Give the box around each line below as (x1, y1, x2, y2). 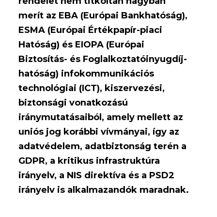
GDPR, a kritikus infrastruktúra (18, 155, 160, 166)
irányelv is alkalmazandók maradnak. (18, 184, 189, 195)
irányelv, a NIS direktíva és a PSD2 (18, 170, 175, 181)
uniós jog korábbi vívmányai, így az (18, 126, 180, 137)
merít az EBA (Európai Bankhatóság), (18, 10, 188, 21)
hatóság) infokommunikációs (18, 68, 155, 79)
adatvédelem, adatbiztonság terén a (18, 140, 187, 152)
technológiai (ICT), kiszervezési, (18, 82, 165, 93)
